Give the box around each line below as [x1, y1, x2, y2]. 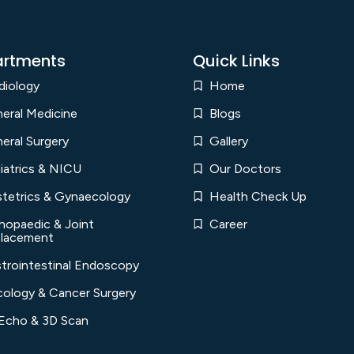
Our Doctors [209, 161, 282, 176]
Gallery [209, 134, 249, 149]
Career [209, 217, 248, 232]
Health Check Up [209, 189, 307, 204]
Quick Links [193, 50, 280, 72]
